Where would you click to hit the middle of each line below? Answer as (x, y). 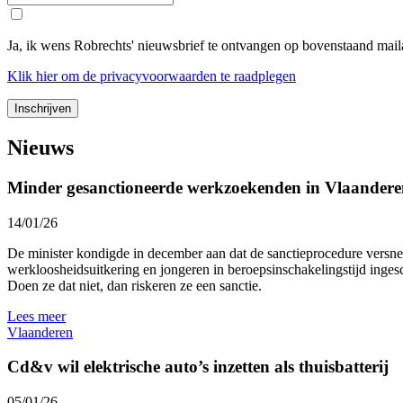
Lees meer (36, 316)
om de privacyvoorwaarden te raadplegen (177, 76)
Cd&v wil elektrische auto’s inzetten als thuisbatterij (198, 367)
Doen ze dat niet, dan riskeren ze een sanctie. (134, 285)
